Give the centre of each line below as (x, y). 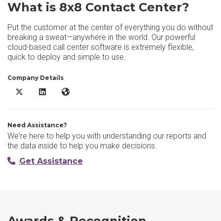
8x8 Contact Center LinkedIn (81, 92)
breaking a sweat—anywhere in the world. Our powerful (101, 37)
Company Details (36, 78)
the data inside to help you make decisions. (82, 146)
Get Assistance (51, 161)
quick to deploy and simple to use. (67, 57)
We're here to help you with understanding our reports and (107, 136)
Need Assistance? (37, 125)
